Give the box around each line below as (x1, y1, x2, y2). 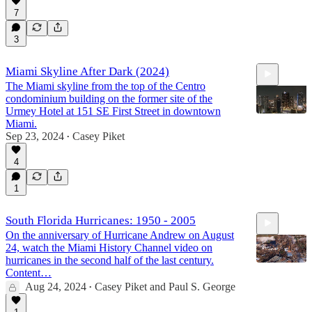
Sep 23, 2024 (6, 130, 64, 142)
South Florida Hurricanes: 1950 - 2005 (6, 213, 196, 227)
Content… (6, 266, 52, 279)
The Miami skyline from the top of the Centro (6, 79, 205, 92)
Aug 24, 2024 (25, 280, 86, 292)
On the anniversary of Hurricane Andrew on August (6, 228, 234, 241)
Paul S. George (169, 280, 235, 292)
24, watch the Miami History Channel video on (6, 241, 212, 253)
